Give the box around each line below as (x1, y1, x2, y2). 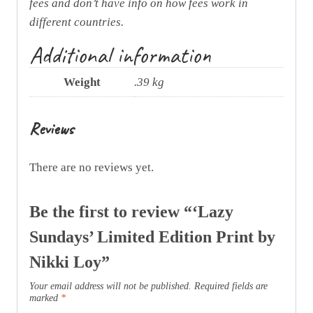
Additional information (29, 39, 211, 70)
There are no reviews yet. (29, 161, 154, 175)
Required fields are (194, 281, 268, 292)
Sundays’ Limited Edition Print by (29, 228, 275, 247)
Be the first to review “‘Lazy (29, 203, 233, 221)
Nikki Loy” (29, 253, 110, 272)
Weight (63, 75, 101, 89)
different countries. (29, 15, 124, 29)
